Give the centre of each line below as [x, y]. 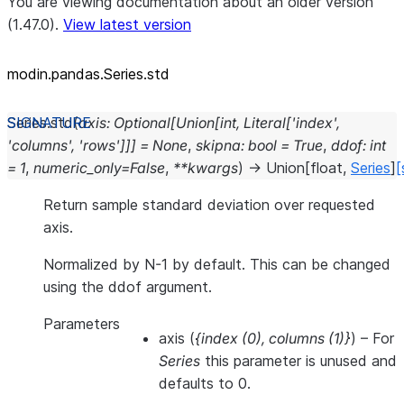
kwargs [213, 168]
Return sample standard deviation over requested [209, 205]
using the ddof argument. [128, 287]
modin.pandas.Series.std [88, 74]
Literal [265, 123]
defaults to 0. [205, 383]
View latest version [127, 24]
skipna [218, 145]
